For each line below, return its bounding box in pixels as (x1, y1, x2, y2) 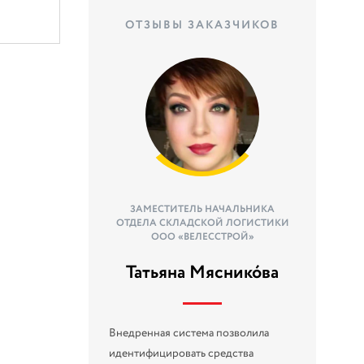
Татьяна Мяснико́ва (126, 259, 279, 286)
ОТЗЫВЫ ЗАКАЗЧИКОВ (125, 16, 280, 33)
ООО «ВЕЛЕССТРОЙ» (150, 229, 254, 244)
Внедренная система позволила (109, 324, 270, 341)
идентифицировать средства (109, 344, 254, 362)
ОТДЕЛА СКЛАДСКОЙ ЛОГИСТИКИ (115, 215, 289, 230)
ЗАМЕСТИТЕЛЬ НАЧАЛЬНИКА (130, 201, 275, 216)
